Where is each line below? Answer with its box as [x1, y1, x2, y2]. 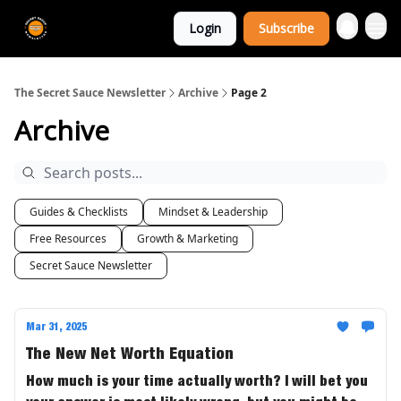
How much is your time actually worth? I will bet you [26, 371, 368, 389]
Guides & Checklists [30, 204, 128, 219]
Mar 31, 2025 [26, 320, 87, 333]
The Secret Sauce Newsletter [14, 85, 166, 100]
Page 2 [231, 85, 267, 100]
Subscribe [259, 20, 314, 37]
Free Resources [30, 231, 107, 246]
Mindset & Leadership [158, 204, 268, 219]
